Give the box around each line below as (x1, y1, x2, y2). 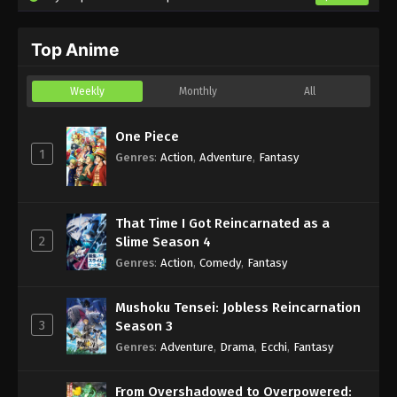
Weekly (70, 84, 105, 97)
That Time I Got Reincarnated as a (115, 215, 330, 232)
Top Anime (31, 38, 119, 60)
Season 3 (115, 318, 173, 335)
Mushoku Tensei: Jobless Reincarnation (115, 300, 361, 316)
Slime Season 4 (115, 234, 211, 251)
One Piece (115, 128, 179, 144)
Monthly (179, 84, 218, 97)
